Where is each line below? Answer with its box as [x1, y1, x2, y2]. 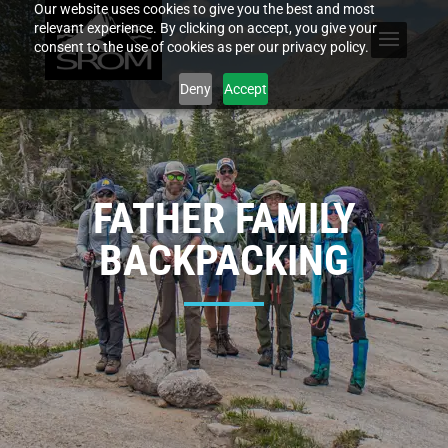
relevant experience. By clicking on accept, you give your [33, 20, 377, 36]
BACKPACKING [99, 235, 349, 285]
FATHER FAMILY [92, 193, 356, 243]
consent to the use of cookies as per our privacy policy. [33, 39, 369, 55]
